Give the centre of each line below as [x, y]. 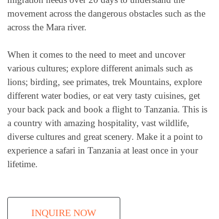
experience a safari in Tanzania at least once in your [103, 151]
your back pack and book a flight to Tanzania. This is [107, 109]
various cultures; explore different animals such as [100, 68]
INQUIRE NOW [64, 212]
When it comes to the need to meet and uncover [96, 55]
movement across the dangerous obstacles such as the [106, 13]
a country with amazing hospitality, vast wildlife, [98, 123]
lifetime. [22, 164]
